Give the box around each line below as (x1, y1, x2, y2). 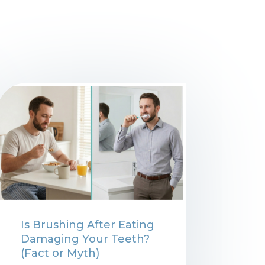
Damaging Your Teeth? (20, 232, 150, 245)
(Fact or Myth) (20, 246, 99, 260)
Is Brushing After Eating (20, 218, 154, 231)
